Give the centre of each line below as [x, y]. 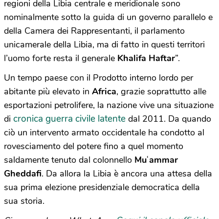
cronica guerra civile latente [69, 119]
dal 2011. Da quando [168, 119]
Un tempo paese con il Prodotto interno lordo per [99, 77]
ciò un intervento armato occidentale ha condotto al [104, 132]
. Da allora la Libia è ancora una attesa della [127, 173]
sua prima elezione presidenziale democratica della [102, 187]
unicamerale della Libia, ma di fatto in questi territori [104, 44]
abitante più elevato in [48, 91]
